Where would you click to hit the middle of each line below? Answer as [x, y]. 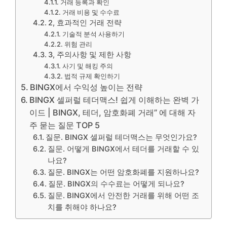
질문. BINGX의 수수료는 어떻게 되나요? [117, 184]
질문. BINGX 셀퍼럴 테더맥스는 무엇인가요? [122, 137]
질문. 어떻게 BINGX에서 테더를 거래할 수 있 [124, 149]
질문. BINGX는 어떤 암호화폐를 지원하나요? [124, 172]
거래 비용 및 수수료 [91, 12]
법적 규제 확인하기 [92, 76]
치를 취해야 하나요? [82, 207]
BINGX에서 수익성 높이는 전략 [86, 87]
